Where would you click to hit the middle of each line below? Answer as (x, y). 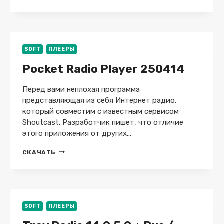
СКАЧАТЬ (39, 152)
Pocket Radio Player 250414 (103, 69)
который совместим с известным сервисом (100, 111)
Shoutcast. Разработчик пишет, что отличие (103, 122)
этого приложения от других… (77, 133)
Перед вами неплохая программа (81, 89)
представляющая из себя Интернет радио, (99, 100)
